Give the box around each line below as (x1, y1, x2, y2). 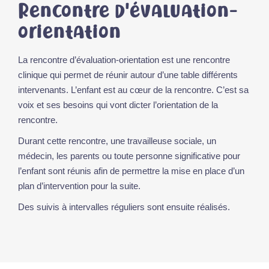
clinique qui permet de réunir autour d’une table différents (18, 70, 238, 80)
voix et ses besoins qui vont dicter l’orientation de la (18, 100, 218, 110)
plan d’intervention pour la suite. (18, 181, 141, 191)
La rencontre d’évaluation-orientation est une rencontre (18, 55, 230, 65)
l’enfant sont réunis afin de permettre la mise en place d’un (18, 166, 244, 176)
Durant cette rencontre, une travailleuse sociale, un (18, 136, 216, 146)
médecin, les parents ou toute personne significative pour (18, 151, 240, 161)
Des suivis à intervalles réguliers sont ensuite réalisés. (18, 202, 230, 212)
